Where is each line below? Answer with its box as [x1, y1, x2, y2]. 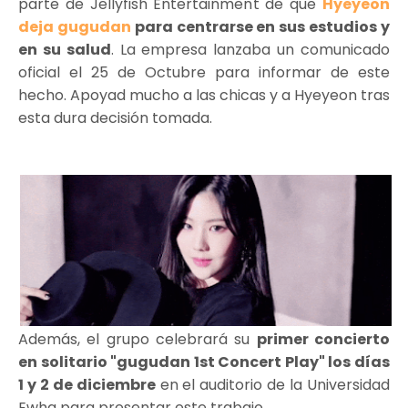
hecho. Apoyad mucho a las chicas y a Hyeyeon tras [18, 85, 390, 107]
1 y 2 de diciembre [18, 373, 156, 395]
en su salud [18, 39, 111, 61]
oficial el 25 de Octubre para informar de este [18, 62, 390, 84]
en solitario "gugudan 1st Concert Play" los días [18, 351, 390, 372]
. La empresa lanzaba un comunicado [110, 39, 391, 61]
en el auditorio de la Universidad [155, 373, 391, 395]
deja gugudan [18, 16, 131, 38]
